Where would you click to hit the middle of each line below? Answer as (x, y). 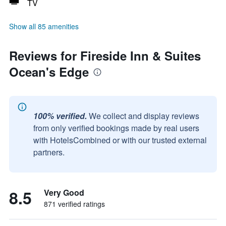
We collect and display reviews (144, 116)
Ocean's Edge (49, 72)
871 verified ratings (74, 204)
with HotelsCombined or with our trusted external (120, 140)
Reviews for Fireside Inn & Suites (105, 55)
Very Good (64, 192)
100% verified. (60, 116)
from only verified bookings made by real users (116, 128)
